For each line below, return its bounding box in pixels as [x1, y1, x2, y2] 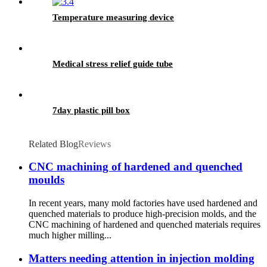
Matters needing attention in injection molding [29, 252, 254, 265]
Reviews [78, 138, 111, 149]
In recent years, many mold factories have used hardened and [29, 198, 257, 209]
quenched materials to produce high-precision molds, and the [29, 209, 256, 219]
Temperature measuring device [52, 12, 174, 22]
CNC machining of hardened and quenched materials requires [29, 219, 260, 230]
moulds [29, 173, 64, 187]
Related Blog [29, 138, 78, 149]
